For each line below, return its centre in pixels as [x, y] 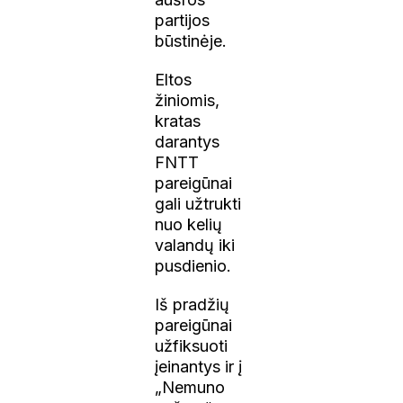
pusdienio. [196, 265]
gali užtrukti [198, 203]
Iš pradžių [193, 304]
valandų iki [195, 245]
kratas [178, 121]
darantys [188, 141]
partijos [183, 20]
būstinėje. [193, 40]
